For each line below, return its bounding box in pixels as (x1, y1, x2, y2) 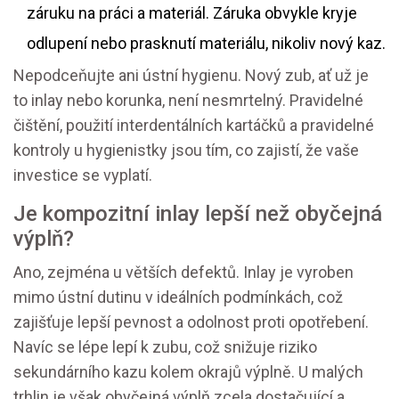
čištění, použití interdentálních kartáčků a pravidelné (13, 116, 374, 135)
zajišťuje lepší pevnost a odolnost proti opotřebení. (13, 313, 369, 332)
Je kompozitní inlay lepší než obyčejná (13, 201, 382, 227)
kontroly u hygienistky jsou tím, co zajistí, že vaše (13, 141, 359, 160)
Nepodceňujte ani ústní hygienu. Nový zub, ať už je (13, 66, 369, 85)
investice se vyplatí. (13, 166, 152, 185)
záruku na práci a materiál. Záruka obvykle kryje (27, 4, 357, 23)
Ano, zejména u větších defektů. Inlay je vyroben (13, 263, 354, 282)
